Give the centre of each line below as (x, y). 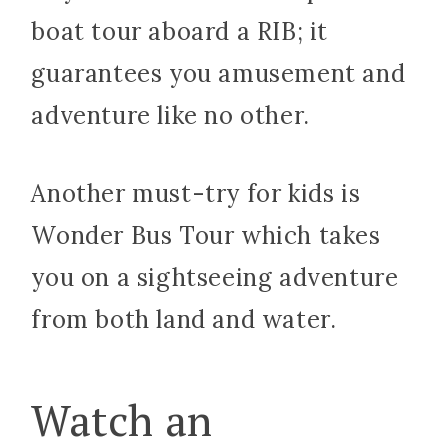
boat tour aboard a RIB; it (179, 32)
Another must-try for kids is (196, 194)
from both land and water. (184, 320)
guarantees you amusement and (218, 74)
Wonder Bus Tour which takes (206, 236)
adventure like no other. (170, 116)
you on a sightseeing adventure (215, 278)
